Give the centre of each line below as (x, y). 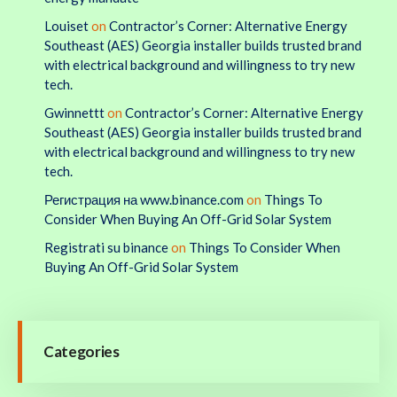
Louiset (66, 25)
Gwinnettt (74, 112)
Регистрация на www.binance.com (144, 199)
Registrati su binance (106, 247)
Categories (82, 351)
